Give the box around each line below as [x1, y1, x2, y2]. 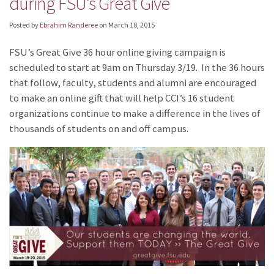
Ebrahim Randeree [40, 20, 98, 30]
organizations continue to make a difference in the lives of [9, 106, 261, 120]
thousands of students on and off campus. [9, 122, 188, 135]
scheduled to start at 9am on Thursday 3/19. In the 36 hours [9, 61, 265, 74]
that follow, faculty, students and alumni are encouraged [9, 76, 256, 89]
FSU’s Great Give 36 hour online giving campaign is [9, 45, 226, 59]
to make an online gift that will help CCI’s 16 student [9, 91, 234, 105]
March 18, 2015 [108, 20, 155, 30]
